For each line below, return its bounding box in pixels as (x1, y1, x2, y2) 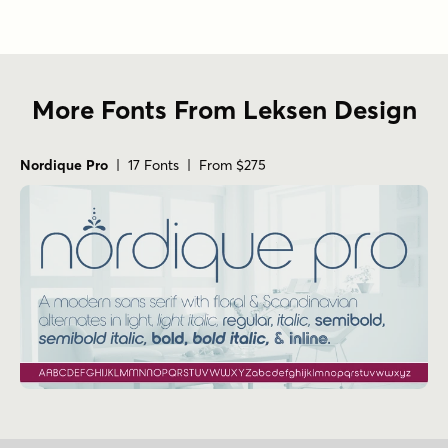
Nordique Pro (20, 155, 108, 174)
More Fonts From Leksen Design (31, 93, 417, 126)
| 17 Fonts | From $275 (108, 155, 266, 174)
